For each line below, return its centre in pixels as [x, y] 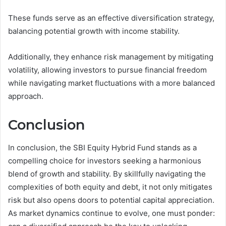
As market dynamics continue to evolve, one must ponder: [111, 213]
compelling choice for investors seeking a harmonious [105, 160]
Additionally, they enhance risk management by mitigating [111, 57]
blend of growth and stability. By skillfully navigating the [107, 174]
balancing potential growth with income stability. [94, 31]
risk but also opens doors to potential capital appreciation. [111, 200]
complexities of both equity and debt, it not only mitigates [110, 187]
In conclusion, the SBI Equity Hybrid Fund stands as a [102, 147]
